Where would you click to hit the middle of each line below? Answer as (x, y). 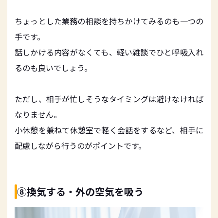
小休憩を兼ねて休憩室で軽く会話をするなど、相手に (109, 130)
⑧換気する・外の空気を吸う (80, 192)
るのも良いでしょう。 (53, 68)
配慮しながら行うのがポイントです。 (80, 146)
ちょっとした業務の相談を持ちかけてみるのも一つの (109, 21)
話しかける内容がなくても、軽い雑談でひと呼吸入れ (109, 52)
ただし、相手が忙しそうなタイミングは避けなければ (109, 99)
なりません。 (38, 115)
